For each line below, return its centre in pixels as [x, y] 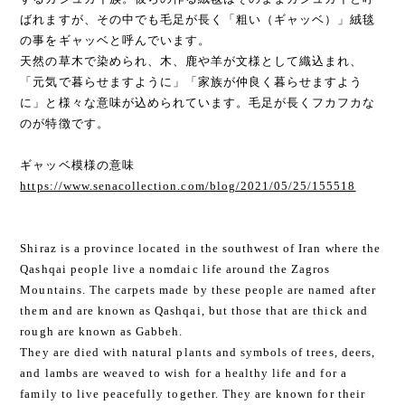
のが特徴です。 [65, 123]
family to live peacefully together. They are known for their [193, 393]
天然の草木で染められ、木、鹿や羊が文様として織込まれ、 [192, 61]
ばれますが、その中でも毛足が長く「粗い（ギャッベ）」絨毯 [198, 19]
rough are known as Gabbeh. [102, 331]
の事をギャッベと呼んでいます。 [115, 40]
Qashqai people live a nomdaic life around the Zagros [175, 268]
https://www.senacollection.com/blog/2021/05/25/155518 [188, 185]
